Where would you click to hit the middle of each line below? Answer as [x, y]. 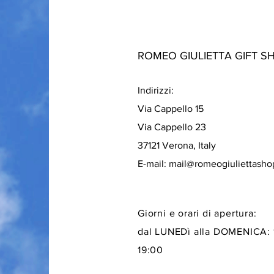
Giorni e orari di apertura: [197, 213]
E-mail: [153, 164]
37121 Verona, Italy [177, 145]
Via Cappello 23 [172, 127]
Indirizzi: [157, 90]
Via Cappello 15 [172, 109]
